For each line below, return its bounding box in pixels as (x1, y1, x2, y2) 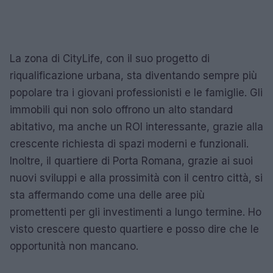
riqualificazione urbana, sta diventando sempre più (10, 69, 257, 82)
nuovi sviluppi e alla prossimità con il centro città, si (10, 171, 263, 184)
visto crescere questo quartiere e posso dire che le (10, 222, 259, 235)
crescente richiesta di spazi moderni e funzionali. (10, 137, 249, 150)
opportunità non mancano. (10, 239, 138, 252)
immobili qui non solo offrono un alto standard (10, 103, 233, 116)
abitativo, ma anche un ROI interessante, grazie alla (10, 120, 263, 133)
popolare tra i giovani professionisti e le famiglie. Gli (10, 86, 263, 99)
